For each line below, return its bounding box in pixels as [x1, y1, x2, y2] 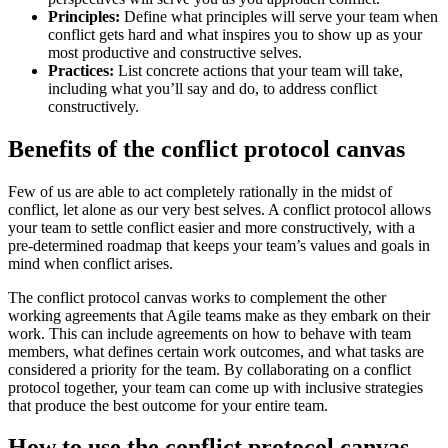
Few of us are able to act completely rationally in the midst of [8, 182, 392, 200]
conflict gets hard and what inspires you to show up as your [48, 25, 422, 43]
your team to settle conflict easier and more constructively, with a [8, 218, 415, 236]
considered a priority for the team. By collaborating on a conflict [8, 360, 411, 378]
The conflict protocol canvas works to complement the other [8, 288, 386, 306]
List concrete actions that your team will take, [114, 61, 403, 79]
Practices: [48, 61, 114, 79]
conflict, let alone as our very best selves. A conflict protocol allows [8, 200, 431, 218]
